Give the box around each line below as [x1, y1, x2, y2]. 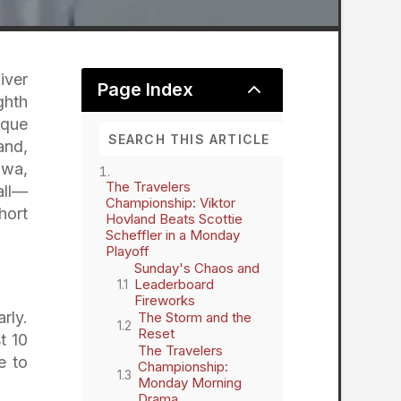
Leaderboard [133, 275, 214, 293]
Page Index [97, 78, 193, 100]
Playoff [105, 242, 149, 260]
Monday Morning [137, 373, 242, 391]
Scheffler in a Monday [105, 226, 240, 243]
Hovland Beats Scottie [105, 209, 243, 227]
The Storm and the [137, 308, 252, 326]
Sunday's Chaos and [133, 259, 260, 277]
